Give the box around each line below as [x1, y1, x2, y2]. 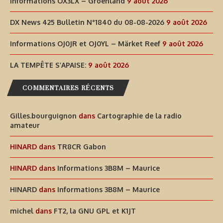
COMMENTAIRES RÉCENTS [22, 80, 114, 96]
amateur [10, 121, 40, 130]
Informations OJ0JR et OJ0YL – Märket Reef [10, 39, 160, 48]
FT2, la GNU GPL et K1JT [54, 207, 136, 216]
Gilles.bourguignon [10, 111, 77, 120]
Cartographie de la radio [97, 111, 182, 120]
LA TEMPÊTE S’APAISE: [10, 61, 86, 70]
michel [10, 207, 33, 216]
